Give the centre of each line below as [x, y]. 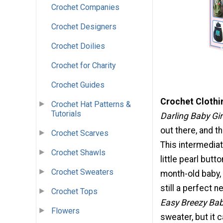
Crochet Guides [78, 85]
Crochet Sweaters [82, 172]
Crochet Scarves [80, 133]
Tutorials [66, 114]
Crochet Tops [74, 192]
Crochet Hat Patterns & [91, 105]
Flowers [65, 211]
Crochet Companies [85, 7]
